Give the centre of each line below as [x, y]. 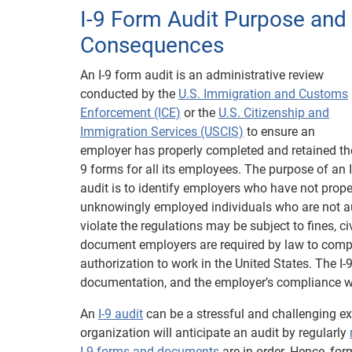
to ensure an [279, 132]
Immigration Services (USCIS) [162, 132]
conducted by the [129, 94]
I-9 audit [121, 314]
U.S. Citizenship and [274, 113]
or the [200, 113]
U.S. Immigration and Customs [263, 94]
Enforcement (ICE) [130, 113]
